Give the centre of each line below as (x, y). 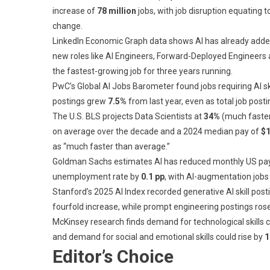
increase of (75, 11)
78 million (117, 11)
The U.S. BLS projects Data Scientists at (128, 116)
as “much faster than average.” (111, 146)
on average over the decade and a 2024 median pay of (157, 131)
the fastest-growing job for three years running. (143, 71)
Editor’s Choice (113, 256)
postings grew (80, 101)
